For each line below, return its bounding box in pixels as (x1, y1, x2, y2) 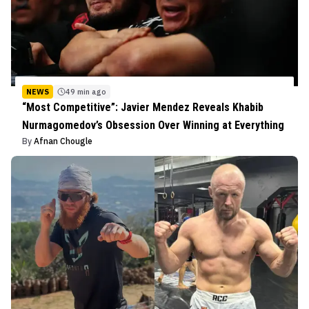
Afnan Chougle (34, 135, 92, 146)
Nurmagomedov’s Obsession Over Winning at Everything (22, 118, 284, 132)
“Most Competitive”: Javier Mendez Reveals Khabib (22, 100, 263, 114)
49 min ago (66, 86, 106, 97)
